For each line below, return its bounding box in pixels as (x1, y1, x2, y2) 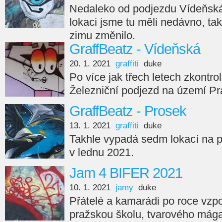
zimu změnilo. (69, 29, 135, 42)
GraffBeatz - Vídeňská (69, 41, 200, 57)
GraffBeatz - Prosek (69, 103, 186, 119)
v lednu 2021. (69, 146, 134, 159)
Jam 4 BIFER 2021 (69, 165, 182, 181)
